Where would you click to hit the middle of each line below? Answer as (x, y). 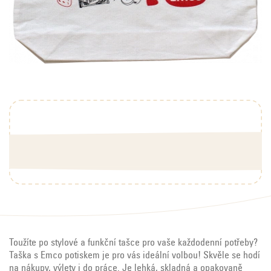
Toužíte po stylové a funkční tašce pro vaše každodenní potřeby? (133, 243)
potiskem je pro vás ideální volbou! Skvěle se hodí (162, 256)
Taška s (24, 256)
